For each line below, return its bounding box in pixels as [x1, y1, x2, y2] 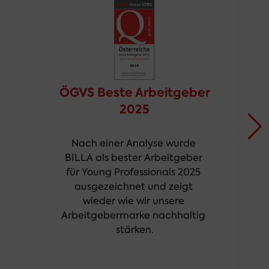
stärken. [115, 223, 154, 236]
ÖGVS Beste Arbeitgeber [59, 83, 210, 101]
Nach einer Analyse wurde [71, 136, 196, 150]
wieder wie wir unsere [82, 194, 184, 207]
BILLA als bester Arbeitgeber [64, 151, 202, 164]
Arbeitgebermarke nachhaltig [61, 208, 205, 222]
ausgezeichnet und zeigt [74, 180, 193, 193]
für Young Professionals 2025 [66, 165, 201, 178]
